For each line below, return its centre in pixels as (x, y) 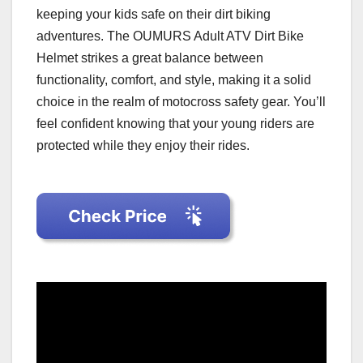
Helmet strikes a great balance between (150, 58)
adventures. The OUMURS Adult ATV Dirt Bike (170, 36)
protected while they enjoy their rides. (143, 146)
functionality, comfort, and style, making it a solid (174, 80)
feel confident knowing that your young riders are (175, 124)
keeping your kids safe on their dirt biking (154, 15)
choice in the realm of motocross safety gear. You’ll (181, 102)
